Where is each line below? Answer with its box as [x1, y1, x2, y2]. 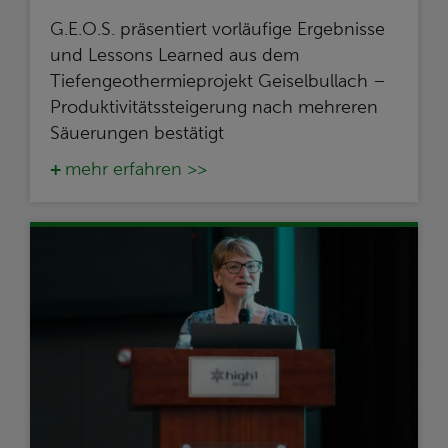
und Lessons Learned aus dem [50, 44, 299, 65]
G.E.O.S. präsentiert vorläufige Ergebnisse [50, 18, 385, 39]
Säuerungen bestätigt [50, 122, 224, 143]
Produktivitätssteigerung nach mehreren [50, 96, 378, 117]
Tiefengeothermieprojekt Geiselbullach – [50, 70, 386, 91]
